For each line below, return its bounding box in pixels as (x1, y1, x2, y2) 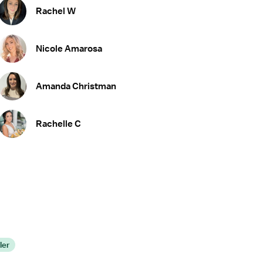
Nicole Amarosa (35, 42, 102, 55)
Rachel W (35, 5, 76, 17)
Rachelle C (35, 117, 81, 130)
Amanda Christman (35, 80, 116, 92)
